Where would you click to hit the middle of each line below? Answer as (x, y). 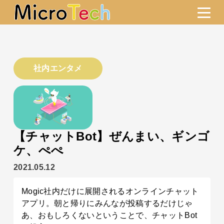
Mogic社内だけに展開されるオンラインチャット (110, 191)
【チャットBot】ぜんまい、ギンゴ (111, 136)
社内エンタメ (58, 68)
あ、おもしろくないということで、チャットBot (109, 215)
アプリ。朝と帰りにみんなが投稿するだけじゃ (107, 203)
